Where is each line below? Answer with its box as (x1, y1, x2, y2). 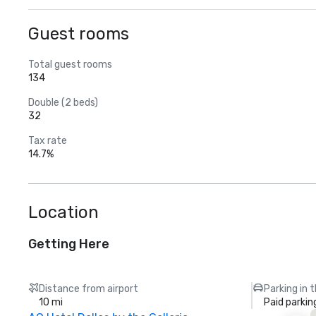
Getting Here (28, 236, 109, 252)
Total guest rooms (28, 59, 112, 71)
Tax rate (28, 135, 67, 147)
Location (28, 202, 99, 222)
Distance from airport (39, 283, 139, 295)
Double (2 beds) (28, 97, 98, 109)
